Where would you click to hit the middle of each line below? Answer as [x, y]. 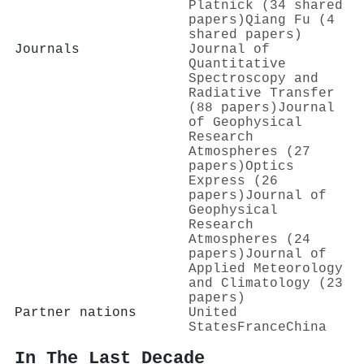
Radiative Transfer [262, 93]
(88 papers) [233, 108]
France [262, 327]
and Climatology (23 [266, 283]
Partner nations [76, 312]
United [213, 312]
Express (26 [233, 181]
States [213, 327]
